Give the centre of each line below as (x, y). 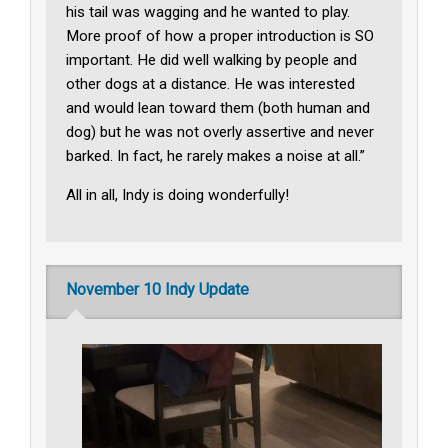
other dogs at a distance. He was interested (211, 83)
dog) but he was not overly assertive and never (220, 131)
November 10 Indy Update (158, 290)
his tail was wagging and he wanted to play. (208, 11)
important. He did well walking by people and (212, 59)
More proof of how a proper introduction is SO (220, 35)
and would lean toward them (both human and (218, 107)
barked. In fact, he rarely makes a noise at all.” (216, 155)
